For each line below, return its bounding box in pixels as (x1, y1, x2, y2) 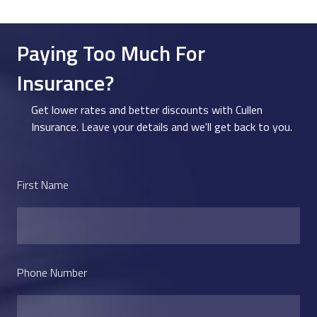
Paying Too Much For (17, 37, 205, 69)
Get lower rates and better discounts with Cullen (31, 101, 263, 118)
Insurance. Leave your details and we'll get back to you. (31, 118, 292, 135)
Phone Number (17, 264, 87, 281)
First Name (17, 176, 69, 193)
